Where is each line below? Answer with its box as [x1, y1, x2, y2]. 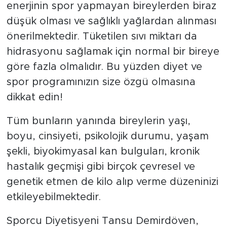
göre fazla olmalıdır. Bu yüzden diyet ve [6, 61, 202, 72]
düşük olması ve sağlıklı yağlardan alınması [6, 16, 216, 26]
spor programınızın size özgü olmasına [6, 77, 196, 87]
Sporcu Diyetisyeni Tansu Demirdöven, [6, 215, 199, 226]
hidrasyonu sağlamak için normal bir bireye [6, 46, 219, 57]
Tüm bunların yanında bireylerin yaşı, [6, 116, 191, 126]
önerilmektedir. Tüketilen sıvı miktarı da [6, 31, 197, 42]
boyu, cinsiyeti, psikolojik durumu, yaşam [6, 131, 209, 141]
